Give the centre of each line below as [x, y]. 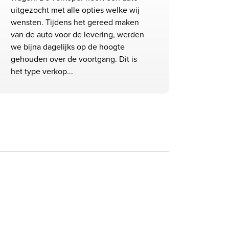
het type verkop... [42, 71]
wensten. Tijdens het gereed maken [75, 22]
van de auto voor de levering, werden [77, 35]
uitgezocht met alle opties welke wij [75, 10]
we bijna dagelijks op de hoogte [68, 47]
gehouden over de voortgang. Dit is [74, 59]
